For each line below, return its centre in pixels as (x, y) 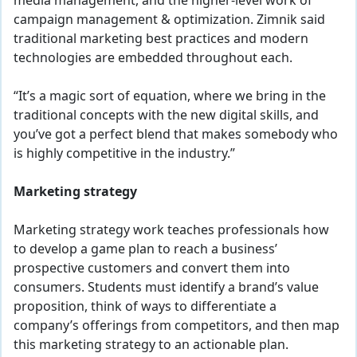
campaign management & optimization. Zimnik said (169, 20)
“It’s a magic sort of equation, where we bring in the (170, 96)
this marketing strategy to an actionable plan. (151, 345)
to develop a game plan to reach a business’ (145, 249)
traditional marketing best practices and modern (161, 39)
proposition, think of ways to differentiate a (145, 306)
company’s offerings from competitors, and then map (177, 326)
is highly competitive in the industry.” (124, 153)
